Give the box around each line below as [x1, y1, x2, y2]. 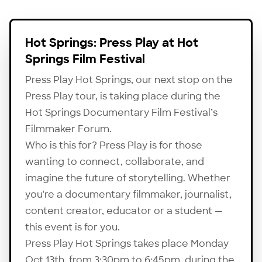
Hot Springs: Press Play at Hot [25, 35, 198, 50]
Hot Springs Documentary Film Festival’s [25, 106, 218, 119]
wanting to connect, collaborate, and [25, 155, 204, 168]
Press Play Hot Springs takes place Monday [25, 237, 229, 250]
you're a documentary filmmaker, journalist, [25, 188, 232, 201]
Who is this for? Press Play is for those [25, 139, 202, 151]
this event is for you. [25, 220, 120, 233]
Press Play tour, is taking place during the [25, 89, 220, 102]
